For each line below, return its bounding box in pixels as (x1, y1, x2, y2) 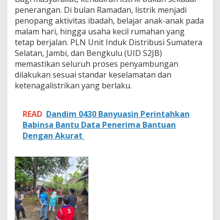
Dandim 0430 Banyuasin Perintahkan (46, 109, 190, 120)
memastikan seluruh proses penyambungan (15, 58, 178, 70)
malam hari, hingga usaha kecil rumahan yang (15, 26, 185, 37)
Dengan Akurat (23, 130, 84, 141)
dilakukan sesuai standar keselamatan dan (15, 69, 171, 81)
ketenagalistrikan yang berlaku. (15, 80, 132, 91)
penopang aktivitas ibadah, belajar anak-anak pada (15, 15, 204, 27)
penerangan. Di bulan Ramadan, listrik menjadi (15, 4, 187, 16)
